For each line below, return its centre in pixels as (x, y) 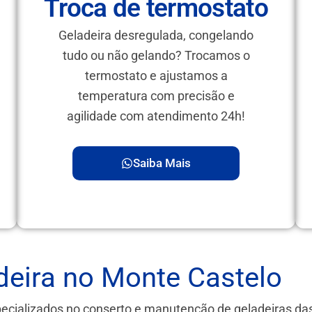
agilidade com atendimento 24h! (156, 116)
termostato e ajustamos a (156, 76)
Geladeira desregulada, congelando (156, 36)
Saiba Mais (162, 163)
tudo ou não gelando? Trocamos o (156, 56)
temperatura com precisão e (156, 96)
